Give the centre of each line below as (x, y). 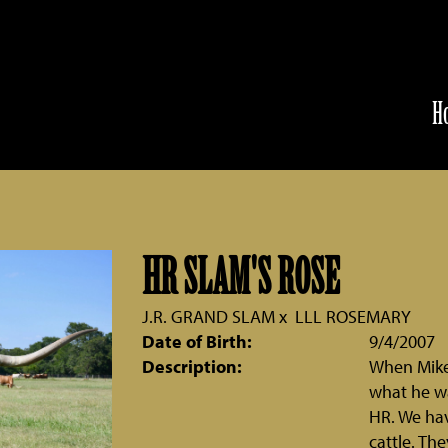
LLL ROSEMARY (352, 316)
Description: (191, 366)
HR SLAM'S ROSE (240, 277)
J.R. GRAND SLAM (208, 316)
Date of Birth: (196, 341)
